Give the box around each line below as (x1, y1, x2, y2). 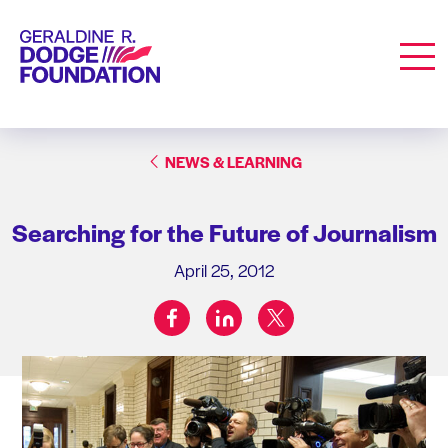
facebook (171, 298, 231, 321)
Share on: (222, 316, 282, 339)
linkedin (223, 298, 272, 321)
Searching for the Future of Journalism (11, 214, 437, 249)
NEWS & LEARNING (164, 150, 302, 172)
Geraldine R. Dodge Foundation (19, 29, 218, 51)
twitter (275, 298, 317, 321)
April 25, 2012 (174, 257, 274, 282)
